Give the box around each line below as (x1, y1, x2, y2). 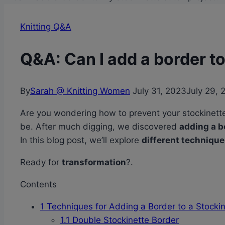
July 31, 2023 (133, 86, 186, 96)
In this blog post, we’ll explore (20, 135, 142, 146)
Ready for (20, 157, 62, 168)
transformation (62, 157, 126, 168)
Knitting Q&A (20, 22, 71, 32)
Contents (20, 179, 57, 190)
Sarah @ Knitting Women (30, 86, 130, 96)
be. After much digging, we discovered (20, 122, 179, 132)
